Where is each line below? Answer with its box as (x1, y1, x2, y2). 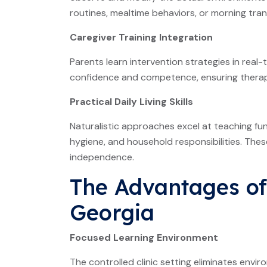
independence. (70, 151, 134, 163)
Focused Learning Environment (70, 231, 218, 244)
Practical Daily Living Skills (70, 95, 193, 108)
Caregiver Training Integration (70, 31, 213, 44)
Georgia (70, 199, 154, 226)
